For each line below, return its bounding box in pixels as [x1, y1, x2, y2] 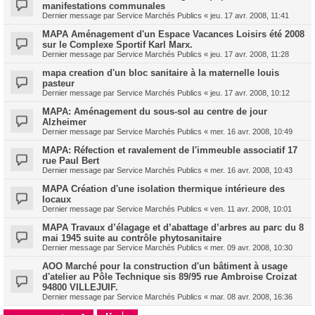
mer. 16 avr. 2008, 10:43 [210, 166, 292, 174]
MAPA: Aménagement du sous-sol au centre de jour [42, 106, 267, 117]
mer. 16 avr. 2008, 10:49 [210, 127, 292, 136]
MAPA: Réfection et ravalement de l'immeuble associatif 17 [42, 145, 297, 155]
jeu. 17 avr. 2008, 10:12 [210, 89, 290, 97]
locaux [42, 194, 71, 205]
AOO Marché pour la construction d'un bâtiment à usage [42, 261, 288, 271]
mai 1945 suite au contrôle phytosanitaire [42, 233, 221, 243]
